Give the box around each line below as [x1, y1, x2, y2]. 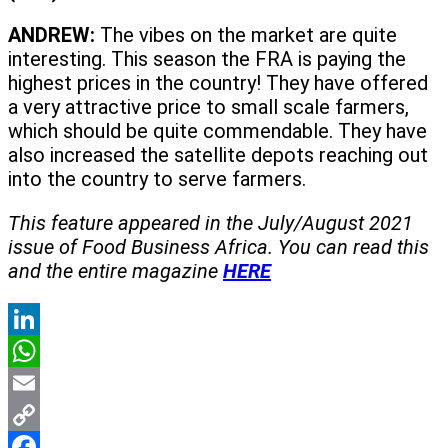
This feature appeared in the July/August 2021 [8, 211, 413, 236]
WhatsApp [8, 371, 99, 396]
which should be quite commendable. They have [8, 119, 427, 144]
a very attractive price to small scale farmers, [8, 95, 409, 120]
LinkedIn [8, 339, 81, 364]
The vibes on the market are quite [95, 23, 397, 48]
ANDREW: [8, 23, 95, 48]
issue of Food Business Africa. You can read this [8, 235, 429, 260]
